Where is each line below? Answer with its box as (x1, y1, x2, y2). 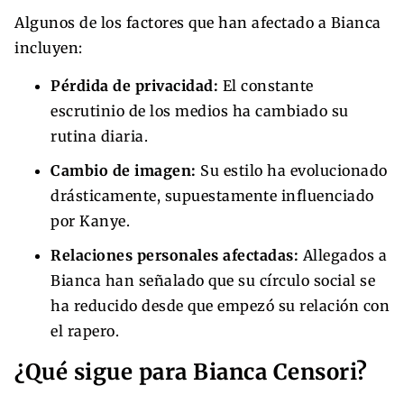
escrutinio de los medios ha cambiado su (50, 101, 349, 120)
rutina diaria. (50, 126, 148, 145)
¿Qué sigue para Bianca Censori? (14, 357, 368, 386)
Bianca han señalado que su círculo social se (50, 271, 375, 289)
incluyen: (14, 38, 83, 57)
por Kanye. (50, 211, 130, 230)
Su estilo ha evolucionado (196, 161, 388, 179)
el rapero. (50, 321, 119, 340)
